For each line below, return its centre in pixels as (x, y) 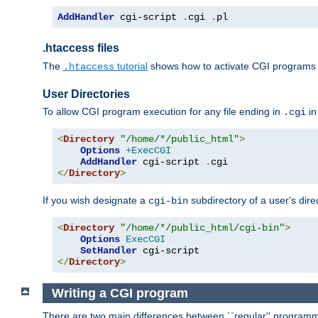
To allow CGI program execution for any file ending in (163, 111)
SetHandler (109, 250)
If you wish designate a (95, 200)
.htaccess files (81, 48)
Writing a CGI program (120, 293)
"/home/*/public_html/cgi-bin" (202, 227)
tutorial (131, 66)
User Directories (86, 94)
